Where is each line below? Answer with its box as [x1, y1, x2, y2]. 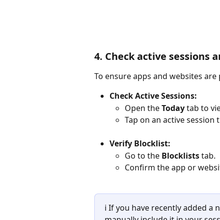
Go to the [125, 150, 162, 161]
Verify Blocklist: [110, 138, 170, 149]
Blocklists [162, 150, 199, 161]
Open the [125, 102, 162, 113]
